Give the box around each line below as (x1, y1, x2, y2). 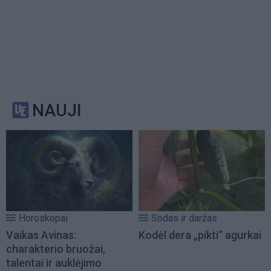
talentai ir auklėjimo (6, 256, 102, 270)
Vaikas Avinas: (6, 229, 76, 242)
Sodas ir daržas (151, 212, 217, 224)
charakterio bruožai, (6, 243, 105, 256)
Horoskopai (19, 212, 68, 224)
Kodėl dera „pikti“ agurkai (139, 229, 261, 242)
